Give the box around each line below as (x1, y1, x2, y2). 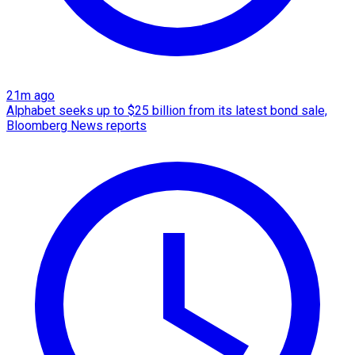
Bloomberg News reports (6, 117, 147, 133)
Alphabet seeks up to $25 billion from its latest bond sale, (6, 102, 327, 118)
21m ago (6, 87, 55, 103)
